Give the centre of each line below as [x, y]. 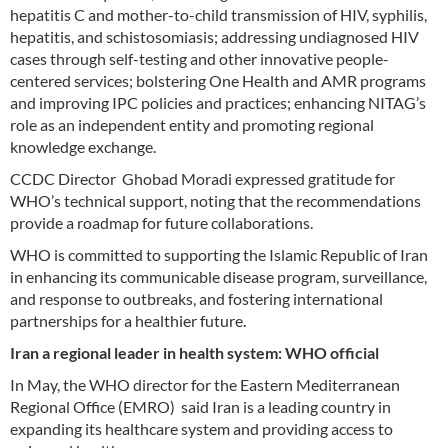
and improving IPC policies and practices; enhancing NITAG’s [218, 102]
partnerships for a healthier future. [128, 320]
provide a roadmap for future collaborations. [161, 222]
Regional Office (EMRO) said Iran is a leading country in [200, 406]
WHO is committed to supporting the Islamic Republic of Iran [219, 254]
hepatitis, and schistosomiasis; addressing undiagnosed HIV [214, 36]
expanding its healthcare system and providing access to [201, 428]
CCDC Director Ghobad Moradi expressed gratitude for [202, 178]
